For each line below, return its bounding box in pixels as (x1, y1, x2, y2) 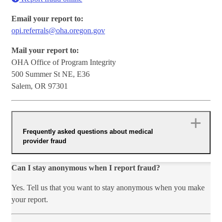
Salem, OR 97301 (11, 82, 68, 91)
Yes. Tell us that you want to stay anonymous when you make (11, 183, 205, 192)
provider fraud (23, 137, 66, 145)
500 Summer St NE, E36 (11, 70, 90, 79)
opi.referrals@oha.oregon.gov (11, 26, 105, 35)
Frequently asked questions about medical (23, 127, 153, 135)
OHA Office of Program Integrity (11, 58, 116, 67)
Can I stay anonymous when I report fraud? (11, 164, 160, 172)
